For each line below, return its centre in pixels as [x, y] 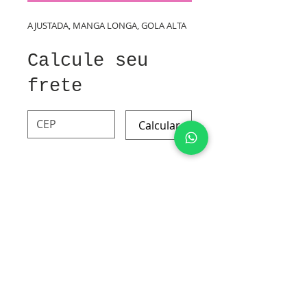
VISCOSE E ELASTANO [78, 189]
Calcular [159, 125]
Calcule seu [88, 61]
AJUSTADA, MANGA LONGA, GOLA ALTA [107, 25]
